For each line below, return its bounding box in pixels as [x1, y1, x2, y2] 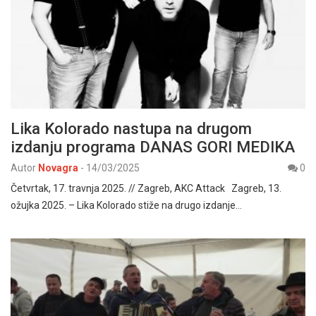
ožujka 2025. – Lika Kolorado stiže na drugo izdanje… [11, 200, 242, 212]
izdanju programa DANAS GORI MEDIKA [11, 138, 295, 157]
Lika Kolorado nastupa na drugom [11, 119, 252, 138]
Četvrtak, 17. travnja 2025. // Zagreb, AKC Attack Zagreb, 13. [11, 183, 281, 195]
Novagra [38, 162, 78, 174]
